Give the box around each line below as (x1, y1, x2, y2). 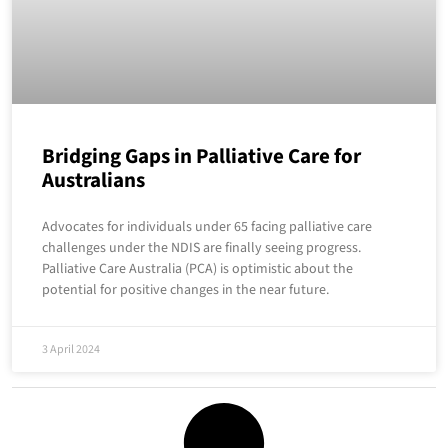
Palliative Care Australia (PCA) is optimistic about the (42, 259, 353, 280)
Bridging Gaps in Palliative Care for (42, 141, 361, 172)
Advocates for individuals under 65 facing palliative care (42, 217, 372, 238)
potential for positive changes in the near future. (42, 280, 329, 301)
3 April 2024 (42, 341, 100, 359)
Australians (42, 165, 145, 196)
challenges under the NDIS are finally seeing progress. (42, 238, 361, 259)
